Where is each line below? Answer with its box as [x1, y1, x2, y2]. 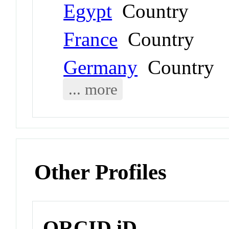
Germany [63, 56, 138, 78]
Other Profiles [34, 159, 167, 184]
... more [68, 80, 118, 98]
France [63, 28, 118, 50]
